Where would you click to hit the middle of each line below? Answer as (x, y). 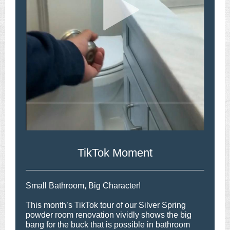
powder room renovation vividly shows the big (109, 215)
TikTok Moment (115, 153)
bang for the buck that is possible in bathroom (108, 225)
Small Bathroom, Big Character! (83, 186)
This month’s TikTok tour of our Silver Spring (106, 205)
